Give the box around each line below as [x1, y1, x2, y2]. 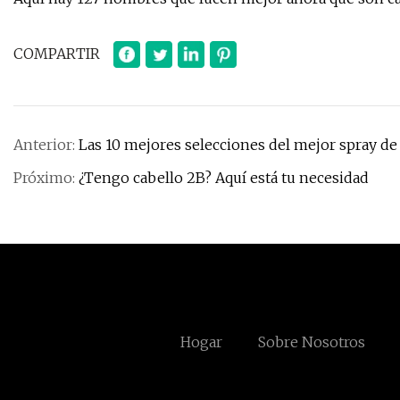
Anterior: [13, 136, 79, 154]
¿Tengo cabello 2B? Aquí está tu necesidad [79, 169, 369, 187]
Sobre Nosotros [258, 333, 365, 352]
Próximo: [13, 169, 79, 187]
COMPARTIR [13, 45, 100, 63]
